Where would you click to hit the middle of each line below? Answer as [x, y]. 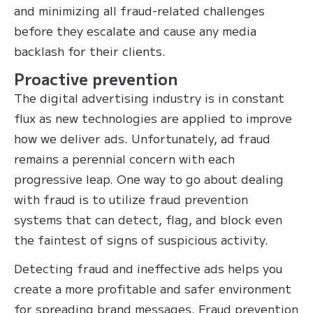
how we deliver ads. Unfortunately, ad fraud [142, 138]
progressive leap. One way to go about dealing [149, 179]
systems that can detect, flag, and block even [148, 219]
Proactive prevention [96, 79]
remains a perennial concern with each [124, 159]
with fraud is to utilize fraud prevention [131, 199]
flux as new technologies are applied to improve [153, 118]
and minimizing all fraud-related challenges [139, 10]
